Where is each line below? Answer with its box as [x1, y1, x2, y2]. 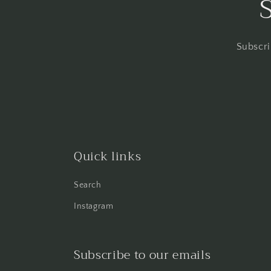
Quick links [74, 146, 142, 167]
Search [74, 180, 102, 190]
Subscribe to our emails [74, 244, 211, 266]
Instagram [74, 201, 114, 211]
